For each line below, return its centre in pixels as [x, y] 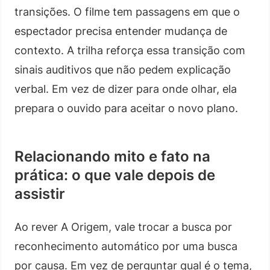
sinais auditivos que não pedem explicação [123, 69]
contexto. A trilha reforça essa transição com [130, 50]
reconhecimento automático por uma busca [126, 246]
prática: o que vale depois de [115, 175]
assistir [40, 193]
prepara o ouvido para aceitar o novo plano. [126, 108]
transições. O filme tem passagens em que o [127, 11]
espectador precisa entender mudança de [121, 31]
